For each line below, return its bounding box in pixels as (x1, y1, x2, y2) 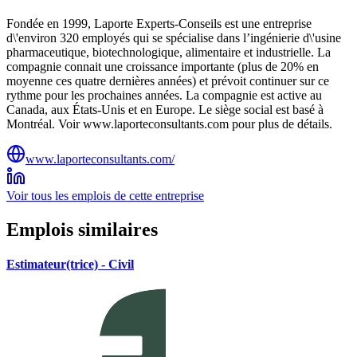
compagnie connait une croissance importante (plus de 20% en (6, 59, 319, 73)
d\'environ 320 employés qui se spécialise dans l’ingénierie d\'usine (6, 30, 341, 45)
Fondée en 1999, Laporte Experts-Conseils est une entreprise (6, 16, 312, 30)
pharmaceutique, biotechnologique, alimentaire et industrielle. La (6, 45, 331, 59)
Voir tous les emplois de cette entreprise (6, 188, 204, 202)
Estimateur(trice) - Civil (6, 257, 134, 271)
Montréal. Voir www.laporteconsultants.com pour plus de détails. (6, 116, 332, 131)
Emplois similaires (6, 218, 158, 240)
